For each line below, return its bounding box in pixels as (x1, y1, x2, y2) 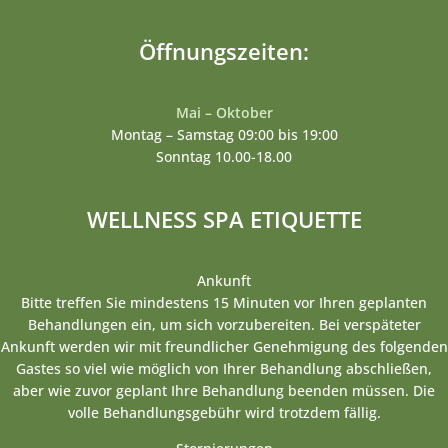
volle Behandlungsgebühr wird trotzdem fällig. (67, 403, 381, 423)
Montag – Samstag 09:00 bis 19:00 (110, 125, 338, 145)
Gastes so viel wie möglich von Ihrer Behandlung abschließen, (16, 359, 432, 379)
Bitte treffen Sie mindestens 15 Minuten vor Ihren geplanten (21, 293, 427, 313)
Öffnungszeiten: (139, 36, 309, 67)
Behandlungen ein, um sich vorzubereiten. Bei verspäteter (27, 315, 421, 335)
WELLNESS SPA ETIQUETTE (86, 204, 362, 235)
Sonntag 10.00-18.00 (156, 147, 292, 167)
